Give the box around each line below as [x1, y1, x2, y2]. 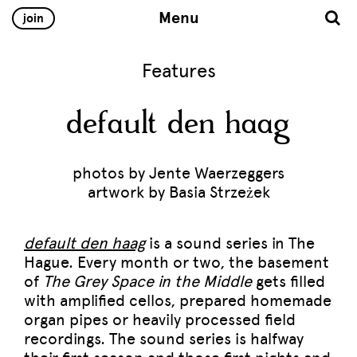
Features [141, 59, 216, 82]
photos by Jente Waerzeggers [73, 163, 284, 182]
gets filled [252, 272, 325, 291]
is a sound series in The [145, 233, 315, 253]
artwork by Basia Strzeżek [87, 182, 270, 202]
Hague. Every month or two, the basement [24, 253, 329, 272]
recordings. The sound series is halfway [24, 329, 304, 348]
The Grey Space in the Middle [43, 272, 252, 291]
